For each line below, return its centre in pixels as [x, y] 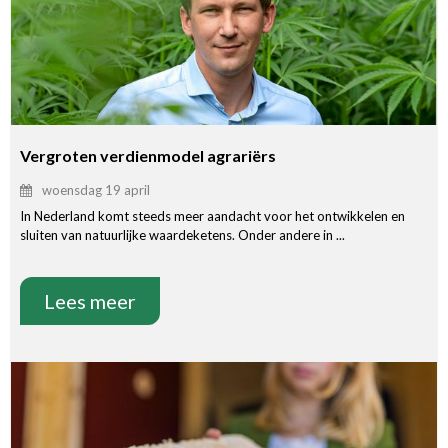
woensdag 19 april [96, 189]
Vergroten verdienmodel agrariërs [148, 155]
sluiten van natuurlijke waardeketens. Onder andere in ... [182, 234]
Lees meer [90, 300]
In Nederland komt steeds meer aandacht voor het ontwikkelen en [212, 215]
